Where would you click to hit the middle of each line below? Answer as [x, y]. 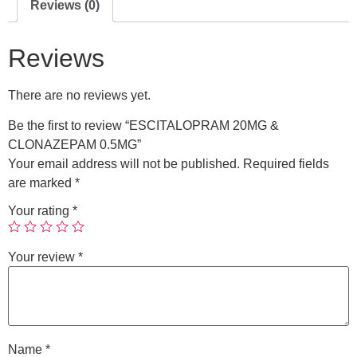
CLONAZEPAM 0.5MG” [75, 145]
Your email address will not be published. [124, 164]
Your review [43, 257]
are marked [41, 183]
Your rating [40, 211]
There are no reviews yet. [79, 96]
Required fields [286, 164]
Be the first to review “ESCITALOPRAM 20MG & [143, 126]
